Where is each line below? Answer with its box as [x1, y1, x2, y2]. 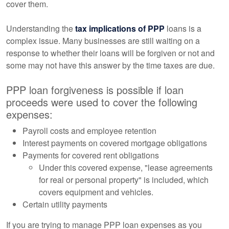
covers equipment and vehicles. [39, 186, 153, 198]
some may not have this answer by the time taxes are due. [6, 59, 215, 71]
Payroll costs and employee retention [22, 125, 156, 136]
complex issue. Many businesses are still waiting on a [6, 35, 200, 47]
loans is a [167, 22, 201, 34]
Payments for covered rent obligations [22, 149, 159, 161]
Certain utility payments [22, 198, 107, 210]
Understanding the [6, 22, 75, 34]
